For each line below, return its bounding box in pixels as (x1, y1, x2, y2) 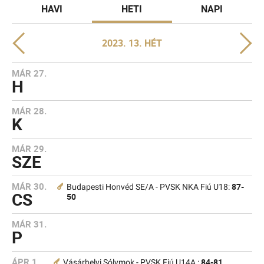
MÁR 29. (12, 143, 47, 154)
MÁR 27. (12, 67, 47, 79)
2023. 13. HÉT (102, 37, 162, 49)
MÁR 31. (12, 218, 47, 230)
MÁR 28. (12, 105, 47, 117)
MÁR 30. (12, 180, 47, 192)
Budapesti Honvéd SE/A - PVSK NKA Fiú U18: (67, 182, 232, 192)
